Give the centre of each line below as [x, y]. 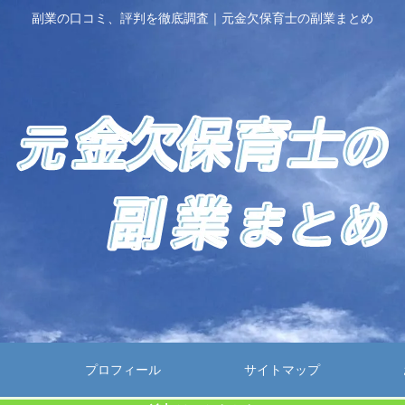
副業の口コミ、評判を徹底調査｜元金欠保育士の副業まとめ [202, 19]
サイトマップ [282, 369]
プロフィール [123, 369]
